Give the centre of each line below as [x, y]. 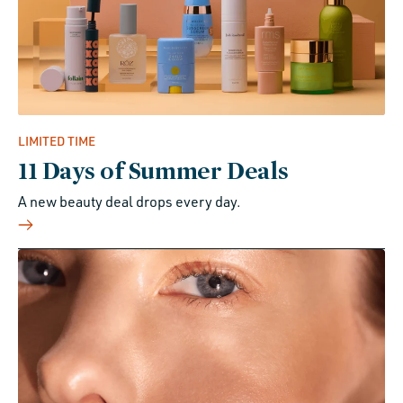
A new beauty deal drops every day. [130, 201]
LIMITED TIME [57, 140]
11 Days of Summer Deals [153, 170]
